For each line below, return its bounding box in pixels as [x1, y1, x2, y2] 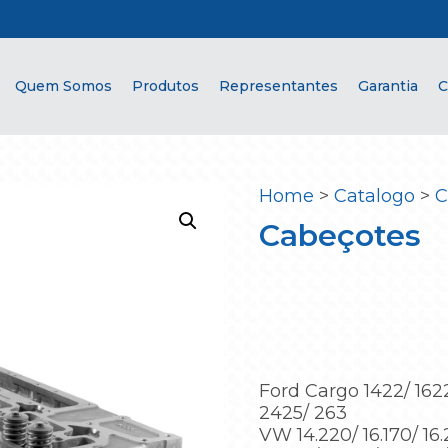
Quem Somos [15, 77, 112, 95]
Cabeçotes [259, 217, 421, 254]
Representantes [219, 77, 338, 95]
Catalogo [334, 185, 415, 207]
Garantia [358, 77, 418, 95]
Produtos [132, 77, 199, 95]
